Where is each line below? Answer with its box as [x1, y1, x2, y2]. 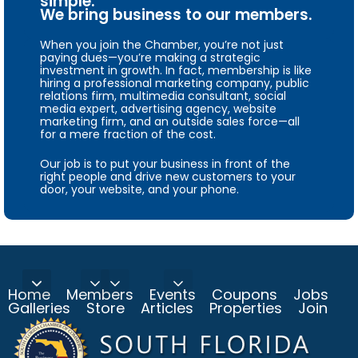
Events [149, 284, 196, 304]
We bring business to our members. [40, 3, 312, 26]
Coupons [212, 284, 277, 304]
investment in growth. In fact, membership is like [40, 62, 312, 78]
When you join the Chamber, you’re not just [40, 36, 284, 53]
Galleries [8, 297, 70, 318]
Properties [209, 297, 282, 318]
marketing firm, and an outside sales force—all [40, 113, 300, 129]
